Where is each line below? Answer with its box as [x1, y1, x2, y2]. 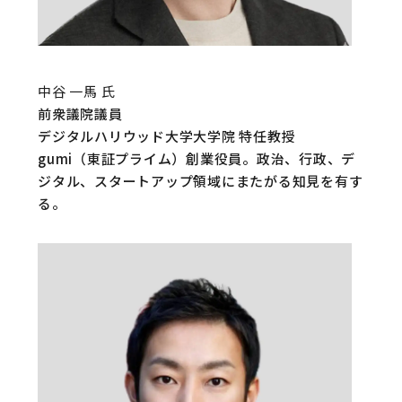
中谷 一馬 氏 [38, 82, 116, 100]
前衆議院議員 [38, 104, 123, 123]
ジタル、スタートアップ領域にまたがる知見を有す [38, 171, 363, 190]
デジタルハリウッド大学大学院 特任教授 [38, 127, 296, 145]
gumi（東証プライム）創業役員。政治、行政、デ [38, 149, 355, 168]
